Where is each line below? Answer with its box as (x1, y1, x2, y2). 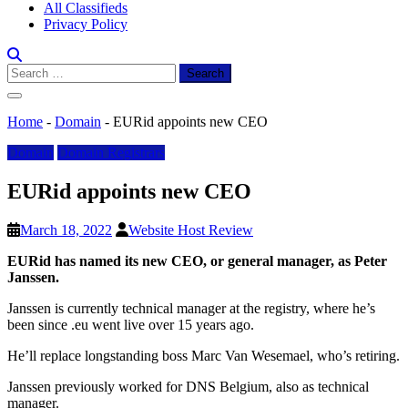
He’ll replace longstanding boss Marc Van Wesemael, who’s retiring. (7, 347, 400, 363)
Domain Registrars (57, 145, 165, 160)
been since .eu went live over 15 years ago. (7, 316, 254, 332)
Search (6, 63, 46, 78)
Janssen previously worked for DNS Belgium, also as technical (7, 378, 369, 394)
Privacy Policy (44, 16, 127, 32)
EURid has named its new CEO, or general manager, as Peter (7, 252, 387, 269)
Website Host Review (128, 221, 253, 238)
